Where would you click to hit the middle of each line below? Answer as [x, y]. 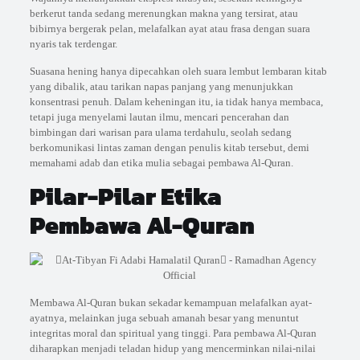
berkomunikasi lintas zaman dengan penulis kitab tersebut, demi [169, 148]
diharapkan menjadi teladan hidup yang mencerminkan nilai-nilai [172, 349]
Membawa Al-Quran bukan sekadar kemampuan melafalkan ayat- [170, 303]
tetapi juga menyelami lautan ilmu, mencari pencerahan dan [159, 117]
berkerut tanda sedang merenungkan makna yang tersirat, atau [164, 14]
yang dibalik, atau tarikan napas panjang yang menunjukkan [161, 87]
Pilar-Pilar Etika [125, 197]
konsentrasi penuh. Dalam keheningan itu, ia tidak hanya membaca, [176, 102]
